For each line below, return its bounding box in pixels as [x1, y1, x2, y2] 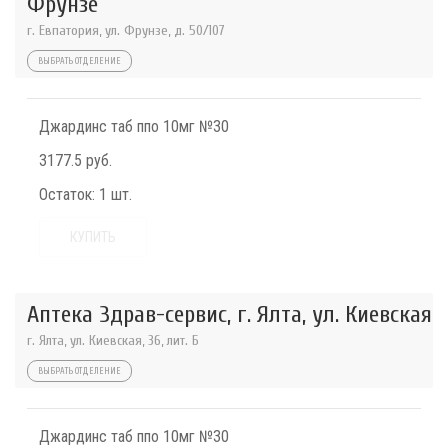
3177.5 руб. [39, 151, 112, 171]
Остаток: [39, 185, 95, 205]
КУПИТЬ [70, 229, 116, 246]
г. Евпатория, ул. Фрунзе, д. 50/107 [27, 22, 225, 40]
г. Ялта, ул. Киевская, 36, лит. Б [27, 332, 199, 350]
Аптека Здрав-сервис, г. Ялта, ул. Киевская [27, 301, 432, 329]
